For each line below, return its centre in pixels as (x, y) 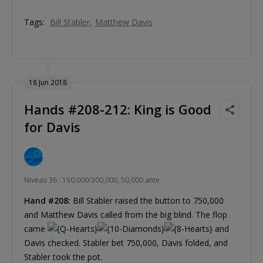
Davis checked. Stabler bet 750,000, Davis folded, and (126, 243)
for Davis (52, 127)
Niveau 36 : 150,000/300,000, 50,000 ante (92, 180)
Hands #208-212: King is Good (118, 109)
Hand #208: (47, 201)
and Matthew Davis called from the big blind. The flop (126, 215)
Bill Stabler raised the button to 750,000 (147, 201)
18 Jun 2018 (48, 83)
